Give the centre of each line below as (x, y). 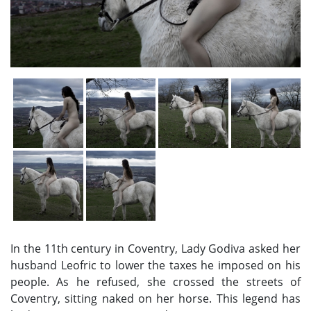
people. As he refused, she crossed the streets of (155, 281)
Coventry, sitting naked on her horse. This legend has (155, 298)
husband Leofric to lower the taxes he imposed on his (155, 265)
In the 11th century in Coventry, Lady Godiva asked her (155, 248)
